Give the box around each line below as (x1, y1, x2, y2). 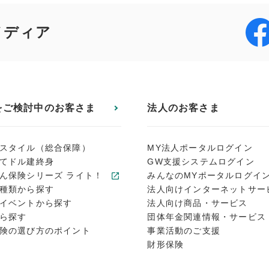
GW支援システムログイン (147, 157, 255, 166)
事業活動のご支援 (147, 226, 220, 235)
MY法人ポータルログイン (147, 143, 253, 153)
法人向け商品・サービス (147, 198, 248, 208)
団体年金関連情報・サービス (147, 212, 266, 222)
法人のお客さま (147, 103, 220, 113)
